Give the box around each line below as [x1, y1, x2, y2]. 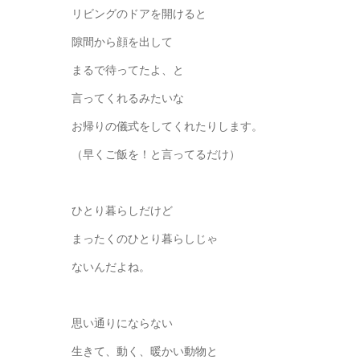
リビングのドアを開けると [72, 6, 207, 22]
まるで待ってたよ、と [72, 62, 184, 78]
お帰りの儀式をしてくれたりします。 [72, 118, 263, 134]
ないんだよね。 [72, 259, 150, 275]
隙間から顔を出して [72, 34, 173, 50]
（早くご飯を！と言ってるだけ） [72, 146, 240, 162]
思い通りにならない [72, 315, 173, 331]
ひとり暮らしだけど [72, 202, 173, 219]
